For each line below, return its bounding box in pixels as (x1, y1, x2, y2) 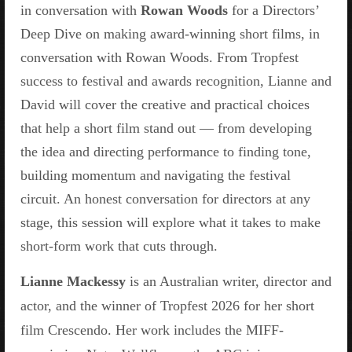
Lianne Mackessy (20, 273, 126, 289)
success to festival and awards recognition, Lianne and (20, 73, 332, 89)
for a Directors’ (228, 2, 319, 18)
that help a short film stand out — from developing (20, 120, 312, 136)
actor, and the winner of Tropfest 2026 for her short (20, 298, 314, 313)
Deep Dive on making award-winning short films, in (20, 26, 320, 42)
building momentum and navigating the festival (20, 167, 291, 183)
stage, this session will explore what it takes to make (20, 214, 321, 230)
